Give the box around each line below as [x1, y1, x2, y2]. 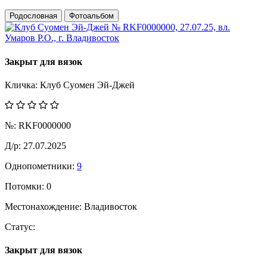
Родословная [10, 11, 57, 21]
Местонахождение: [5, 201, 84, 212]
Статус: [5, 221, 35, 232]
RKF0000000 [16, 120, 71, 131]
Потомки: [5, 181, 44, 191]
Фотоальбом [69, 11, 114, 21]
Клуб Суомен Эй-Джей [40, 79, 135, 90]
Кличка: [5, 79, 40, 90]
